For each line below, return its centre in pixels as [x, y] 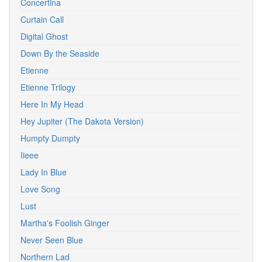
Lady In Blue [44, 172]
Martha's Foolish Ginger [65, 223]
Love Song [40, 189]
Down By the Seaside [60, 53]
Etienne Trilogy [48, 87]
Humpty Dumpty [50, 138]
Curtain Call [42, 19]
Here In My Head [52, 104]
